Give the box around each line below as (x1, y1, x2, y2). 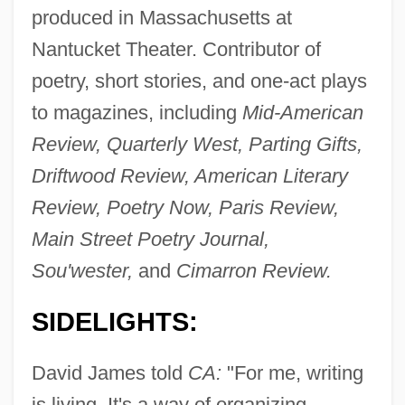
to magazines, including (31, 101, 242, 125)
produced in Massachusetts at (31, 6, 292, 30)
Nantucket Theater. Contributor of (31, 38, 321, 61)
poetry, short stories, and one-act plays (31, 70, 367, 93)
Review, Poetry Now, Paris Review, (31, 196, 339, 220)
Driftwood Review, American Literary (31, 165, 348, 188)
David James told (31, 362, 188, 385)
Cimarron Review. (175, 259, 332, 283)
